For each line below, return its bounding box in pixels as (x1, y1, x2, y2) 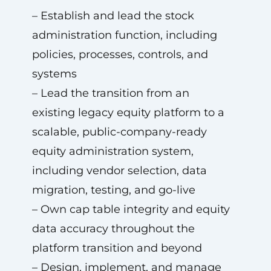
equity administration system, (31, 145, 194, 158)
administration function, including (31, 28, 217, 42)
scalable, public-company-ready (31, 125, 207, 139)
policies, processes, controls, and (31, 48, 208, 61)
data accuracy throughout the (31, 222, 195, 235)
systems (31, 67, 77, 80)
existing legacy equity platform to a (31, 106, 224, 119)
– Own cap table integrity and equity (31, 203, 230, 216)
